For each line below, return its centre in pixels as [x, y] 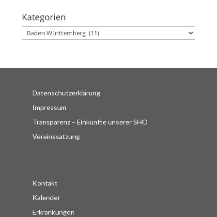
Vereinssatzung [56, 136]
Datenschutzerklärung [67, 93]
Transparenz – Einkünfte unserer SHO [90, 122]
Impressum [50, 107]
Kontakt [45, 183]
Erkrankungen [54, 212]
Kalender [46, 197]
